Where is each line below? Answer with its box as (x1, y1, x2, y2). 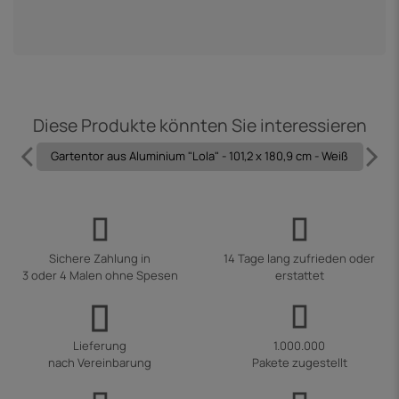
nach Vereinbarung (48, 354, 151, 371)
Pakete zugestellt (251, 354, 347, 371)
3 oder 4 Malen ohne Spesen (21, 267, 178, 284)
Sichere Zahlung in (49, 250, 151, 267)
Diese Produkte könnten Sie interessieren (32, 112, 367, 137)
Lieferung (73, 338, 126, 354)
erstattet (274, 267, 324, 284)
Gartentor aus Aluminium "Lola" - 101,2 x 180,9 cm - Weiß (51, 148, 349, 165)
